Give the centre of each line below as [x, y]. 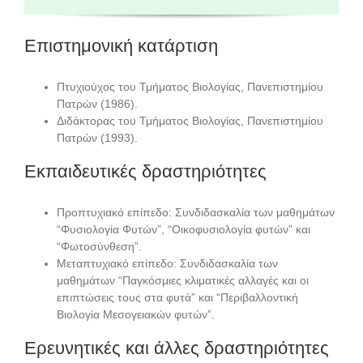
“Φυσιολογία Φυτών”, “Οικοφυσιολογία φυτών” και [184, 230]
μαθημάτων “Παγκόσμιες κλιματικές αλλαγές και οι [183, 281]
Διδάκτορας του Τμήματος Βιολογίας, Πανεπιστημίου [190, 121]
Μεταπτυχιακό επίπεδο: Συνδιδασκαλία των [167, 264]
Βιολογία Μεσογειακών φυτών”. [136, 315]
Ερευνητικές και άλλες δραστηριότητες [177, 348]
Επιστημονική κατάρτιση [121, 46]
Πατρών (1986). [97, 104]
